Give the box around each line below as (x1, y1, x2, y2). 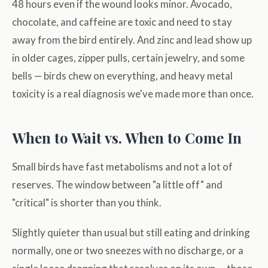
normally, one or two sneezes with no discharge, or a (12, 244, 243, 257)
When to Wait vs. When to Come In (12, 128, 242, 148)
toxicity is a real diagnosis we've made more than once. (12, 87, 254, 100)
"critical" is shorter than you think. (12, 196, 162, 209)
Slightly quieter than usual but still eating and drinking (12, 226, 250, 239)
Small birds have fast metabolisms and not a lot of (12, 160, 233, 173)
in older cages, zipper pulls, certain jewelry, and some (12, 51, 245, 65)
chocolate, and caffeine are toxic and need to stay (12, 16, 232, 29)
